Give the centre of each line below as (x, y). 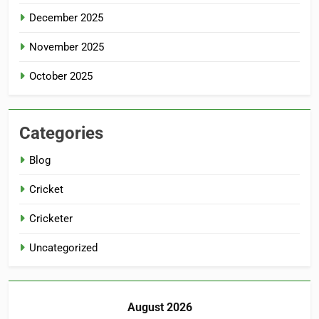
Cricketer (51, 219)
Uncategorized (63, 248)
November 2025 (67, 47)
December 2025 (66, 18)
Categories (61, 134)
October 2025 (61, 77)
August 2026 (159, 308)
